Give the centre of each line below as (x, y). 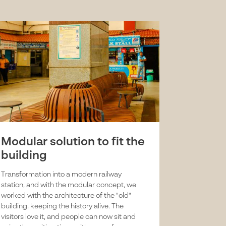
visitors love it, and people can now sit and (69, 217)
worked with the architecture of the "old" (66, 196)
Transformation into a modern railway (62, 175)
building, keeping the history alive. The (63, 206)
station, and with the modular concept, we (69, 185)
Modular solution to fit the (73, 142)
